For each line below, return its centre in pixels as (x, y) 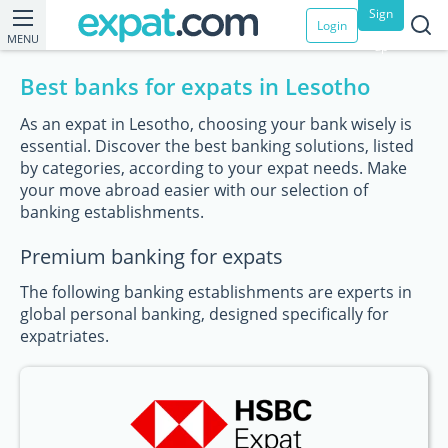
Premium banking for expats (151, 256)
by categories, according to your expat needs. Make (213, 168)
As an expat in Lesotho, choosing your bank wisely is (216, 124)
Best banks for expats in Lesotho (195, 86)
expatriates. (64, 336)
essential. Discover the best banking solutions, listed (217, 146)
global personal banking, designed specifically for (204, 314)
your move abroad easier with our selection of (194, 190)
